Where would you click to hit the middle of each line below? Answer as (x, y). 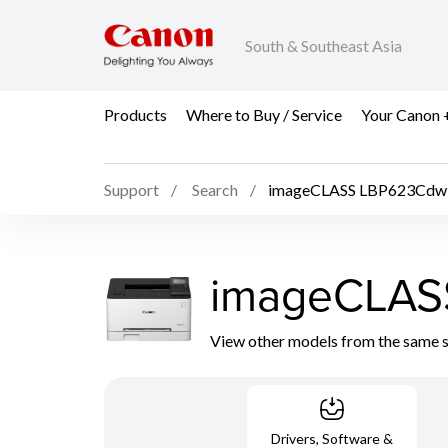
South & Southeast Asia (323, 46)
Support (131, 190)
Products (135, 114)
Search (215, 190)
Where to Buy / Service (264, 114)
